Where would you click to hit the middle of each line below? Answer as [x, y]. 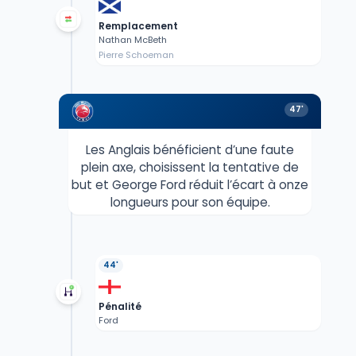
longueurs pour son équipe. [190, 203]
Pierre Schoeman [136, 55]
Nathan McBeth [132, 40]
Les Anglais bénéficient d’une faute [190, 150]
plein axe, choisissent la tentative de [190, 168]
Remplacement [138, 26]
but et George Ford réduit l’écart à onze [190, 185]
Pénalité [120, 307]
